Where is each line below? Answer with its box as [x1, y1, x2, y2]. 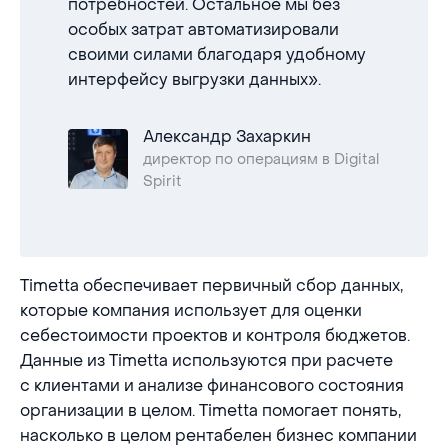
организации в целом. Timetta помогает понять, [20, 400, 401, 421]
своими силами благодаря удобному [68, 44, 366, 65]
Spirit [143, 172, 182, 191]
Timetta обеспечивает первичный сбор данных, [20, 275, 403, 296]
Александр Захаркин [143, 126, 311, 147]
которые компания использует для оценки [20, 300, 362, 321]
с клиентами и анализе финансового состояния [20, 375, 404, 396]
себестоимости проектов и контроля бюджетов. [20, 325, 410, 346]
